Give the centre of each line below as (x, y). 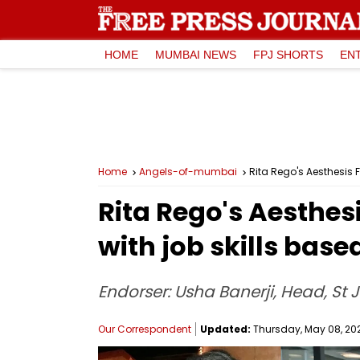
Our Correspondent (145, 329)
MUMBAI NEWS (196, 54)
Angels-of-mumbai (188, 172)
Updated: (225, 329)
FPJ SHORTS (288, 54)
